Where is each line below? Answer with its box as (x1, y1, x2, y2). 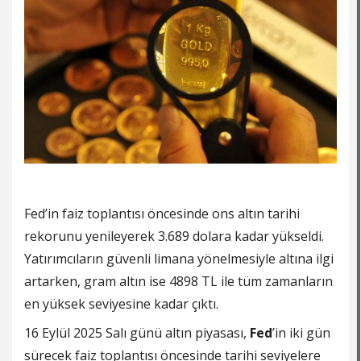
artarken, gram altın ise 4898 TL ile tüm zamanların (24, 272, 333, 291)
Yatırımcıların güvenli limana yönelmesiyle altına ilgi (24, 250, 334, 268)
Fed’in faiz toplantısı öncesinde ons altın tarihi (24, 205, 300, 223)
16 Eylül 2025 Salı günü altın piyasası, (24, 324, 250, 342)
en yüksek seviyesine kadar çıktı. (24, 295, 218, 313)
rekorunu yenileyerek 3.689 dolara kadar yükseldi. (24, 227, 324, 246)
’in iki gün (272, 324, 330, 342)
